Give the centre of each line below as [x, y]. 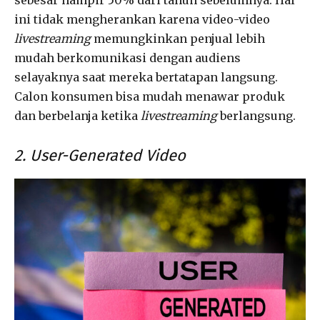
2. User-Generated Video [100, 155]
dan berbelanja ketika [77, 115]
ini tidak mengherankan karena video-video [142, 19]
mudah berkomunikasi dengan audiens [127, 57]
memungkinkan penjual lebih [178, 38]
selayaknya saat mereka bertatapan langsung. [146, 77]
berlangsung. [256, 115]
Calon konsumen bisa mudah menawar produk [150, 96]
